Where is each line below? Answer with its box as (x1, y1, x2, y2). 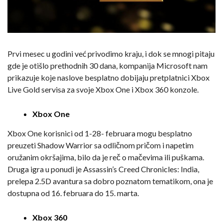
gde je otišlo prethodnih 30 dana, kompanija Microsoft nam (7, 60, 208, 70)
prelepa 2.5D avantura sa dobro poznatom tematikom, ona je (7, 176, 213, 186)
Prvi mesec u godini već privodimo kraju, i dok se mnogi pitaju (7, 48, 215, 58)
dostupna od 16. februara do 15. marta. (7, 188, 139, 198)
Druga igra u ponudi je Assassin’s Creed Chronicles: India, (7, 164, 199, 174)
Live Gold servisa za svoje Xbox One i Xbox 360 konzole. (7, 84, 199, 94)
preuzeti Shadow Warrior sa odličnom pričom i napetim (7, 140, 194, 150)
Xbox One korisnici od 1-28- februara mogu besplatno (7, 128, 192, 138)
